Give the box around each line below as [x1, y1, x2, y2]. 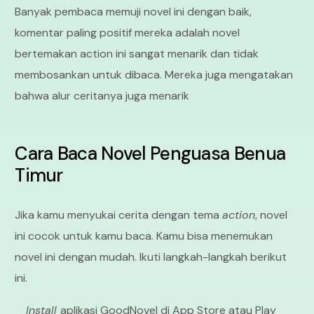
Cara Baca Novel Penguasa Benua [15, 142, 286, 166]
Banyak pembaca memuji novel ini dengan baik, [15, 4, 252, 20]
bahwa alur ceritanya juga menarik [15, 88, 190, 104]
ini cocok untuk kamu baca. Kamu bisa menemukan [15, 228, 273, 244]
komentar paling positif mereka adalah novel [15, 25, 240, 41]
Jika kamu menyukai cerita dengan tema [15, 207, 223, 223]
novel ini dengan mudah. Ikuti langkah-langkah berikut [15, 250, 287, 265]
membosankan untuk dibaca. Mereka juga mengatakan [15, 67, 294, 83]
